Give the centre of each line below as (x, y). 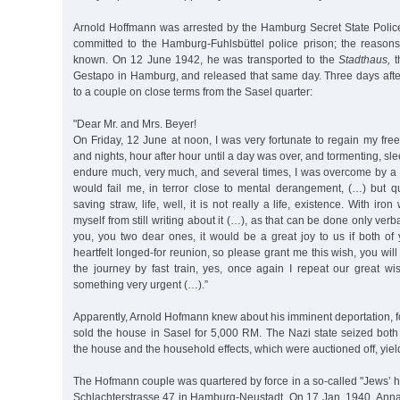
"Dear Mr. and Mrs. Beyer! (135, 124)
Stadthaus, (364, 59)
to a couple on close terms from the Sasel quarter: (193, 92)
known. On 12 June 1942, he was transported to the (206, 59)
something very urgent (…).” (141, 284)
